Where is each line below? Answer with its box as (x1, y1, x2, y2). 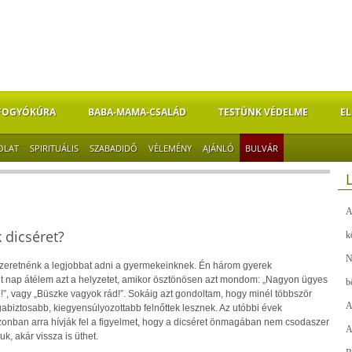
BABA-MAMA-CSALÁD (87, 105, 186, 119)
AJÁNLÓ (202, 142, 234, 154)
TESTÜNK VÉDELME (218, 105, 308, 119)
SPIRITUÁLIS (29, 142, 79, 154)
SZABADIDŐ (89, 142, 137, 154)
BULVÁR (244, 142, 278, 154)
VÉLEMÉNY (148, 142, 192, 154)
